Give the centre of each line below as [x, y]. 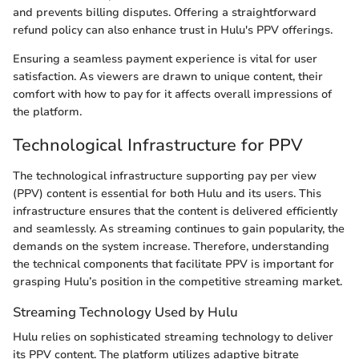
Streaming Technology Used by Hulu [125, 312]
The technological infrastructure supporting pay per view [165, 175]
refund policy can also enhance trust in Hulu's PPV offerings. [173, 30]
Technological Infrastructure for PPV [158, 145]
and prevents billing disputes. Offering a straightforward [165, 13]
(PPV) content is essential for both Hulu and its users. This [167, 193]
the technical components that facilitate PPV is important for [173, 264]
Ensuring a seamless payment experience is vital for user [165, 59]
